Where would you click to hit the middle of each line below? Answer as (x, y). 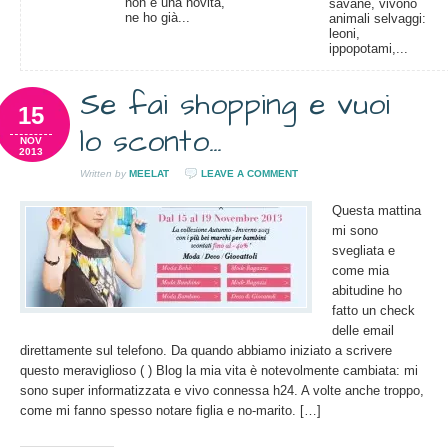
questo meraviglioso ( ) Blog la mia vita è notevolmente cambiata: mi (219, 370)
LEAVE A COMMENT (249, 173)
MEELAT (149, 173)
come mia (360, 270)
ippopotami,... (368, 48)
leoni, (344, 33)
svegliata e (363, 250)
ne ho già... (157, 17)
